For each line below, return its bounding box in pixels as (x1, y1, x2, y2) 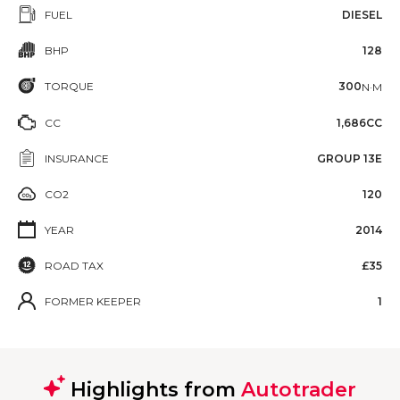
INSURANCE (45, 151, 109, 165)
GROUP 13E (317, 151, 382, 165)
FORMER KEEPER (45, 294, 141, 308)
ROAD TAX (45, 258, 104, 272)
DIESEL (342, 8, 382, 21)
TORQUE (45, 79, 94, 93)
